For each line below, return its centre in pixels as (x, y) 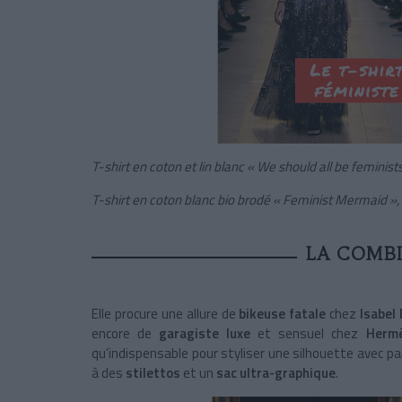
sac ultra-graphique (276, 373)
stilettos (154, 373)
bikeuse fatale (283, 314)
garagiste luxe (205, 334)
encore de (126, 334)
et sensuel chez (308, 334)
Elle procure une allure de (166, 314)
